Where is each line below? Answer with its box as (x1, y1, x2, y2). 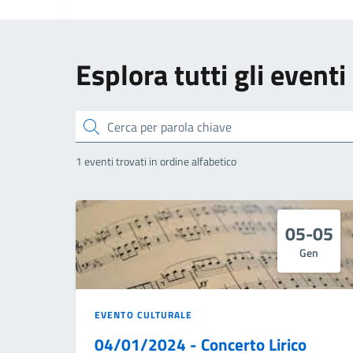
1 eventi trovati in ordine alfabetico (76, 153, 236, 171)
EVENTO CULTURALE (95, 307, 193, 323)
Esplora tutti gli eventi (76, 54, 346, 97)
